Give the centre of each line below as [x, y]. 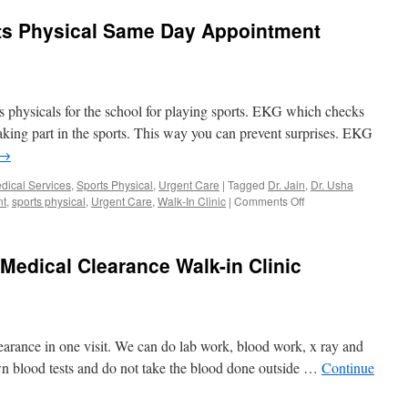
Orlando [323, 364]
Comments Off [269, 201]
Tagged [246, 184]
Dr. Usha [332, 184]
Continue [348, 367]
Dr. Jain [286, 184]
